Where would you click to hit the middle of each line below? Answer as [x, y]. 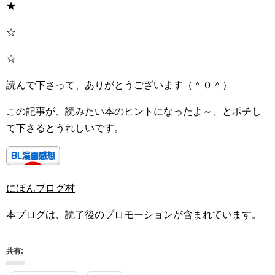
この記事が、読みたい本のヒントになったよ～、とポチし [134, 111]
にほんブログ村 [41, 188]
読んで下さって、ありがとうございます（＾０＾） [119, 85]
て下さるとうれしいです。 [65, 128]
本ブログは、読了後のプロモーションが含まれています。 [134, 215]
